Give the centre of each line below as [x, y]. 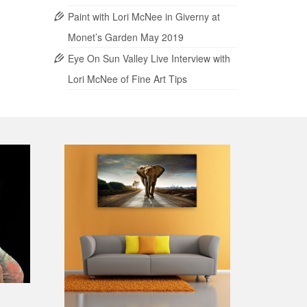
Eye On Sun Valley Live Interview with [149, 59]
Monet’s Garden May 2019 [125, 37]
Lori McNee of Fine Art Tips [127, 79]
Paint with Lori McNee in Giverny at [144, 17]
